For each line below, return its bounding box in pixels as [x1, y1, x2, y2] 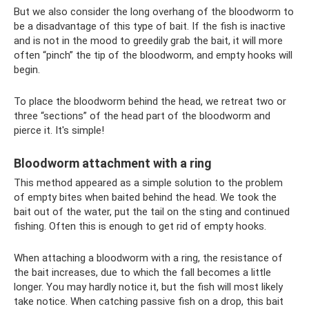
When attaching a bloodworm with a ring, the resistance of [14, 251, 283, 264]
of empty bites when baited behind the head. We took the [14, 190, 277, 203]
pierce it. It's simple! [14, 123, 104, 137]
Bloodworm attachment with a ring [14, 155, 212, 170]
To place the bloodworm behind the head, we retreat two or [14, 94, 286, 108]
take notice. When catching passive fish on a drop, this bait [14, 295, 283, 308]
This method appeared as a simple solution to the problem [14, 176, 283, 189]
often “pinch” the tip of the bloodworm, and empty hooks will [14, 48, 292, 61]
